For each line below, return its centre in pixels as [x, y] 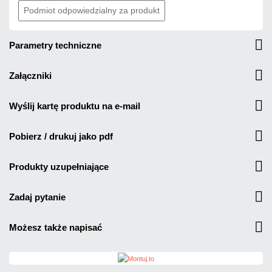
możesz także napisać [59, 227]
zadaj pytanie [40, 197]
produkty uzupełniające [62, 166]
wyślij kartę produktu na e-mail [79, 106]
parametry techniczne [58, 45]
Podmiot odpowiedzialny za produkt [92, 10]
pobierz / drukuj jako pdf [64, 136]
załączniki [33, 75]
